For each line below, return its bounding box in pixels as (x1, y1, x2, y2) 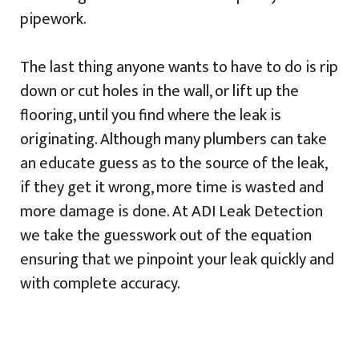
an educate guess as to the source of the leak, (20, 149, 327, 177)
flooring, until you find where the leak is (20, 101, 281, 129)
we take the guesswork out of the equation (20, 221, 312, 249)
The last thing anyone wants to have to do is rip (20, 53, 338, 81)
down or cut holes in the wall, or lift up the (20, 77, 299, 105)
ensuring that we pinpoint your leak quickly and (20, 245, 334, 273)
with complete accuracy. (20, 269, 180, 297)
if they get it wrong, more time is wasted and (20, 173, 324, 201)
